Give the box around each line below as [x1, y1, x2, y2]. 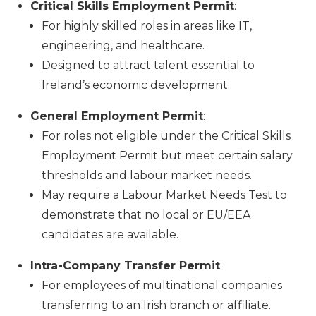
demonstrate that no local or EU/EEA [41, 208, 250, 222]
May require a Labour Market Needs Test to [41, 188, 287, 202]
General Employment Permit [30, 109, 203, 123]
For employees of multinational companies [41, 279, 282, 293]
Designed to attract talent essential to [41, 59, 255, 73]
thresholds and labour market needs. [41, 169, 252, 183]
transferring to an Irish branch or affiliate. [41, 298, 271, 312]
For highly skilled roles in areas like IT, [41, 19, 252, 33]
